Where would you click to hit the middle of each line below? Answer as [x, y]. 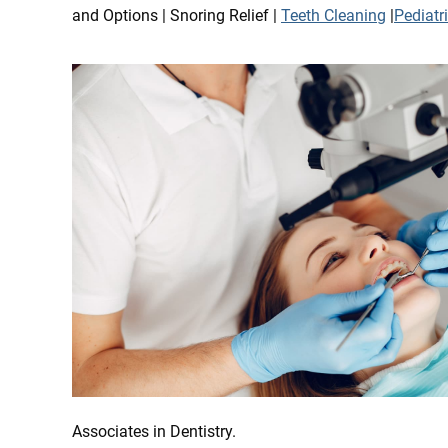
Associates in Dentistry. [154, 431]
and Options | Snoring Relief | [176, 15]
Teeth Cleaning [333, 15]
